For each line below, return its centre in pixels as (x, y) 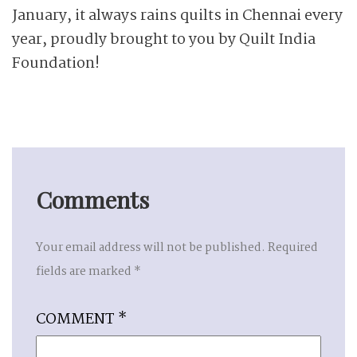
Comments (92, 199)
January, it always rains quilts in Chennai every (177, 16)
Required (293, 248)
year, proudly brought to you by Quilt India (164, 40)
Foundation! (56, 64)
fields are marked (85, 272)
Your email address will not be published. (151, 248)
